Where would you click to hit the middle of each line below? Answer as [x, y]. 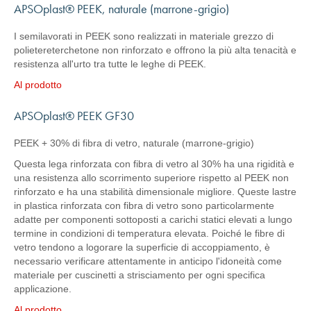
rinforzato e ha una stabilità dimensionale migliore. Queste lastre [155, 192]
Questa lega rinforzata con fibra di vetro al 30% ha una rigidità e [154, 164]
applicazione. [43, 289]
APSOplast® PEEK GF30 [74, 116]
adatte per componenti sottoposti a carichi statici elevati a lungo [153, 219]
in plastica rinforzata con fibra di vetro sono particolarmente [144, 205]
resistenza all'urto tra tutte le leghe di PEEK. [110, 64]
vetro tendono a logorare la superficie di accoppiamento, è [142, 247]
